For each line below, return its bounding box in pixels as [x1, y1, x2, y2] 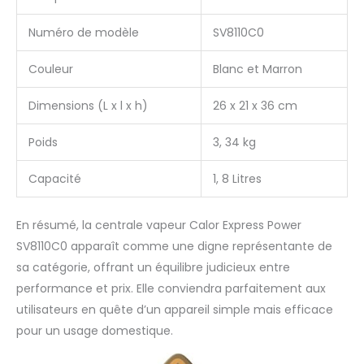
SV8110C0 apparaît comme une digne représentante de [16, 237, 332, 254]
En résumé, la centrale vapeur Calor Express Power [16, 216, 301, 233]
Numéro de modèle [28, 24, 139, 41]
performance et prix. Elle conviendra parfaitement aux [16, 279, 326, 297]
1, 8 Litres [213, 170, 262, 187]
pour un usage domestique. [16, 322, 173, 339]
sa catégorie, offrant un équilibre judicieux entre [16, 258, 290, 275]
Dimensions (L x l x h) [28, 97, 148, 114]
